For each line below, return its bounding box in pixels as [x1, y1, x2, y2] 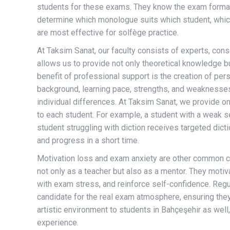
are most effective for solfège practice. [37, 28, 179, 37]
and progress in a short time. [37, 136, 139, 145]
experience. [37, 218, 79, 227]
